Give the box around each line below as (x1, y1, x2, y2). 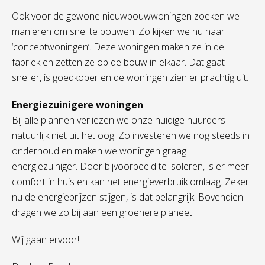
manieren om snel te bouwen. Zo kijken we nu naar (12, 25, 225, 38)
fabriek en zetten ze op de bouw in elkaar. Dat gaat (12, 56, 225, 69)
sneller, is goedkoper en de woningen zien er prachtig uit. (12, 71, 248, 84)
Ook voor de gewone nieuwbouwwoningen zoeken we (12, 9, 240, 22)
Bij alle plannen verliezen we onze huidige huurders (12, 114, 225, 127)
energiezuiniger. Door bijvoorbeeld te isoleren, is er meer (12, 160, 249, 173)
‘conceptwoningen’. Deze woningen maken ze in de (12, 40, 224, 53)
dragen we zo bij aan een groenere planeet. (12, 206, 194, 219)
